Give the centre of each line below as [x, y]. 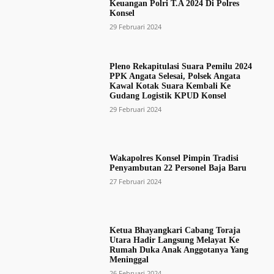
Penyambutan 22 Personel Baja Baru [178, 168]
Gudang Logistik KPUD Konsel [168, 95]
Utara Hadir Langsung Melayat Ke [174, 240]
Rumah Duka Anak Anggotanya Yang [179, 250]
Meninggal [129, 260]
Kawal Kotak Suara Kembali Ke [170, 86]
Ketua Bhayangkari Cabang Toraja [175, 231]
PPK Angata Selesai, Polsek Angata [175, 76]
